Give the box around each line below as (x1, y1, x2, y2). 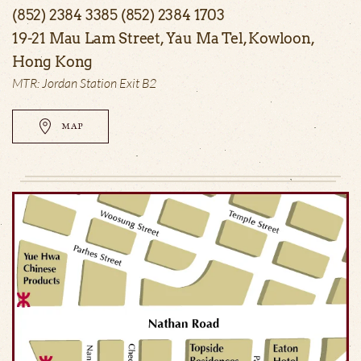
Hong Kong (12, 53, 93, 71)
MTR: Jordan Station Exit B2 (12, 75, 156, 92)
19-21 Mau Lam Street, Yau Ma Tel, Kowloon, (12, 30, 314, 48)
